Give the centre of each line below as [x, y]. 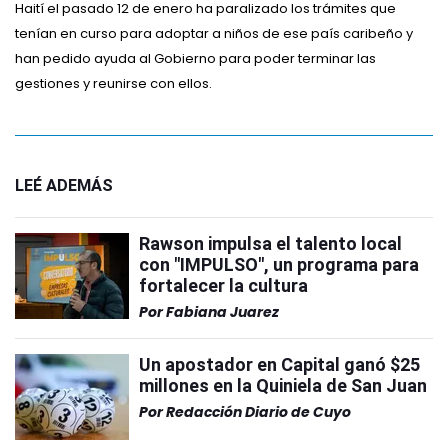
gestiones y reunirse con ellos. [113, 83]
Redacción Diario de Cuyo [258, 412]
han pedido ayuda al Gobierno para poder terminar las [195, 58]
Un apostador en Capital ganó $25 [279, 364]
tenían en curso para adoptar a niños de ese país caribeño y [214, 33]
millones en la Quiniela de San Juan [283, 385]
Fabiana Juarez [222, 312]
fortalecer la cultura [223, 285]
